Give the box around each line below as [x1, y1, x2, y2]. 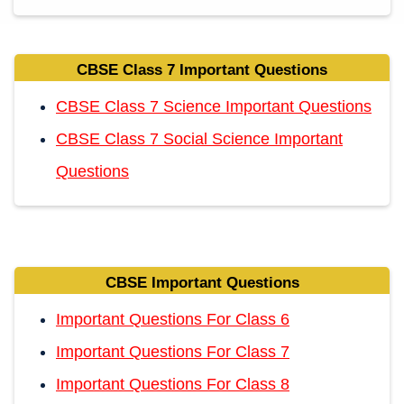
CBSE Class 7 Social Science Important [56, 129, 343, 148]
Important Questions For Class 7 [56, 342, 289, 361]
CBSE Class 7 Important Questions [77, 60, 327, 78]
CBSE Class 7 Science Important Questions [56, 96, 372, 115]
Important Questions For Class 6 [56, 309, 289, 328]
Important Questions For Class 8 [56, 374, 289, 393]
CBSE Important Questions [105, 273, 299, 291]
